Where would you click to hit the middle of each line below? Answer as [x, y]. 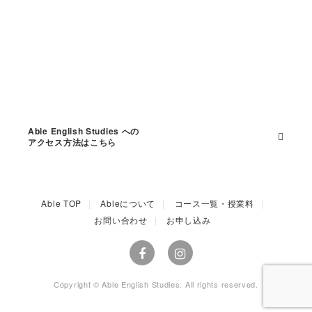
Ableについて [128, 203]
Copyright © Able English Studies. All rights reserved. [156, 284]
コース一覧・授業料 [214, 203]
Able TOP [62, 203]
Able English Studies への [84, 131]
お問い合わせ [121, 219]
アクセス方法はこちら [72, 142]
